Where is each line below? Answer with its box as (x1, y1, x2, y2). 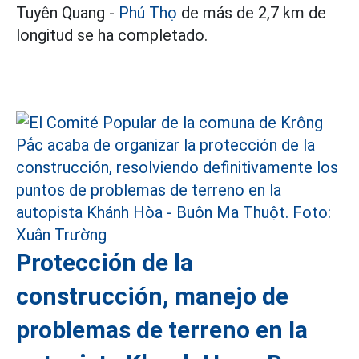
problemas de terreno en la (16, 316, 308, 344)
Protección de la (16, 248, 193, 276)
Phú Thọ (119, 3, 177, 22)
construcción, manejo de (16, 282, 288, 310)
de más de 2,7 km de (177, 3, 326, 22)
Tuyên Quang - (16, 3, 119, 22)
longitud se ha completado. (16, 26, 208, 45)
